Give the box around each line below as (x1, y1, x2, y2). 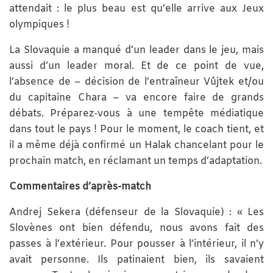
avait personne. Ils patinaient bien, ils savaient (9, 253, 264, 266)
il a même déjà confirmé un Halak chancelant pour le (9, 138, 264, 152)
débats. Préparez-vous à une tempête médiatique (9, 107, 264, 120)
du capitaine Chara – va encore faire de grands (9, 91, 264, 104)
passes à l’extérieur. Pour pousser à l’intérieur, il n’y (9, 237, 264, 250)
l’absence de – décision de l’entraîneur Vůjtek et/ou (9, 75, 264, 88)
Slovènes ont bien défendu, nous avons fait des (9, 221, 264, 235)
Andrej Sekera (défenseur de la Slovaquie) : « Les (9, 205, 264, 219)
